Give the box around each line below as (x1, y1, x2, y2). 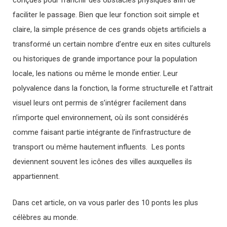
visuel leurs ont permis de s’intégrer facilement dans (13, 98, 186, 108)
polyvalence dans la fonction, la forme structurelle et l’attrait (13, 84, 213, 93)
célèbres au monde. (13, 212, 78, 222)
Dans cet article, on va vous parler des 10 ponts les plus (13, 198, 198, 207)
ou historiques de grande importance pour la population (13, 54, 197, 64)
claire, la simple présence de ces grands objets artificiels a (13, 25, 206, 34)
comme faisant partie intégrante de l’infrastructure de (13, 128, 191, 137)
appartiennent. (13, 172, 60, 181)
